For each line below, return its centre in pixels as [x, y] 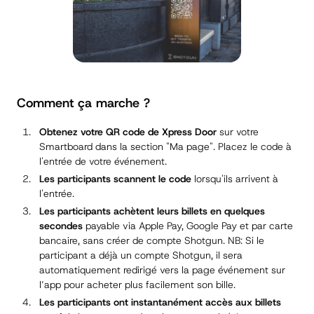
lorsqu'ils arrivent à [235, 179]
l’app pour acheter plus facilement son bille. [137, 285]
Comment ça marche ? [83, 103]
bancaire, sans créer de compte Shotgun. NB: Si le [152, 241]
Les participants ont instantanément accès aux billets [160, 302]
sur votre [238, 132]
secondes [61, 226]
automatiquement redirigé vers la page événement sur [162, 270]
